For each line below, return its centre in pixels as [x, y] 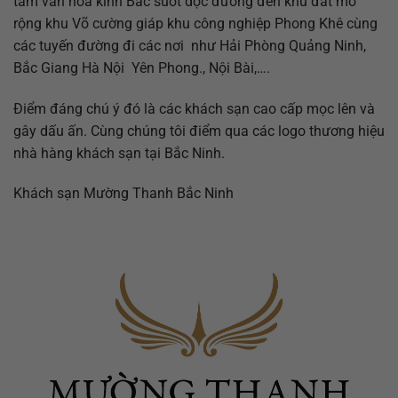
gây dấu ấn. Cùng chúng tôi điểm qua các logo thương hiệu [199, 131]
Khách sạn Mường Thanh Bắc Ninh [123, 194]
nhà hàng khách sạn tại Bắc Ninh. [119, 153]
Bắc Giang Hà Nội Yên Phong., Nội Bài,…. [142, 68]
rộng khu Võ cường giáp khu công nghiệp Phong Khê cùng [195, 23]
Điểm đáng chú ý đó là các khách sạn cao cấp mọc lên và [194, 108]
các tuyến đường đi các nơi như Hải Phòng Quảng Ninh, [190, 45]
